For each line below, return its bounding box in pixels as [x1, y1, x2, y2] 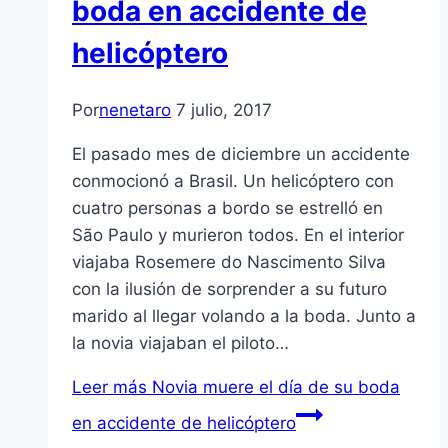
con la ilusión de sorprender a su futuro [72, 279, 387, 300]
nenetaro [99, 100, 171, 121]
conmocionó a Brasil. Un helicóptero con [72, 171, 394, 192]
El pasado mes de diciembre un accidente [72, 144, 410, 165]
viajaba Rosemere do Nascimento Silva [72, 252, 386, 273]
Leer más [72, 377, 147, 398]
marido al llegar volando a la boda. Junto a [72, 306, 416, 327]
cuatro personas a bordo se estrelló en [72, 198, 383, 219]
